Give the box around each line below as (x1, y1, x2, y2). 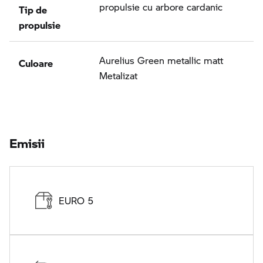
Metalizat (99, 69, 137, 83)
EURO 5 (59, 193, 93, 207)
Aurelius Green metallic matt (99, 53, 223, 68)
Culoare (19, 50, 53, 70)
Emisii (9, 127, 45, 153)
